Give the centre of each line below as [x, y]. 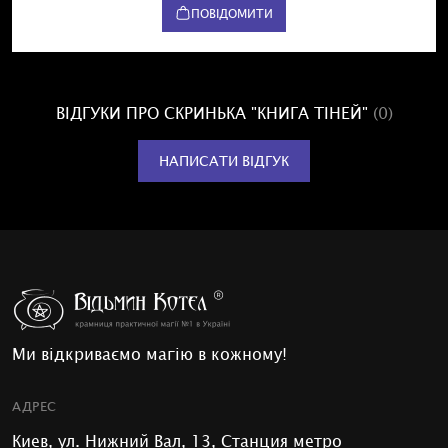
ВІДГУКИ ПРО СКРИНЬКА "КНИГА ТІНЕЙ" [214, 112]
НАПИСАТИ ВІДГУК [224, 161]
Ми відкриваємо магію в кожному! [149, 353]
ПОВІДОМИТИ [232, 13]
